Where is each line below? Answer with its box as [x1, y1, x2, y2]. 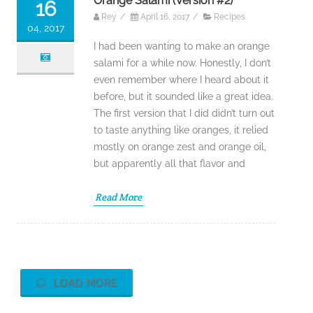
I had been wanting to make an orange [94, 41, 270, 52]
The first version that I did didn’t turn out [94, 108, 275, 119]
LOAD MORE [50, 277, 117, 289]
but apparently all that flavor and [94, 158, 245, 170]
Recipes [214, 12, 245, 22]
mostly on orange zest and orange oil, [94, 141, 266, 153]
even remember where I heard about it [94, 74, 269, 86]
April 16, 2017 [140, 12, 189, 22]
